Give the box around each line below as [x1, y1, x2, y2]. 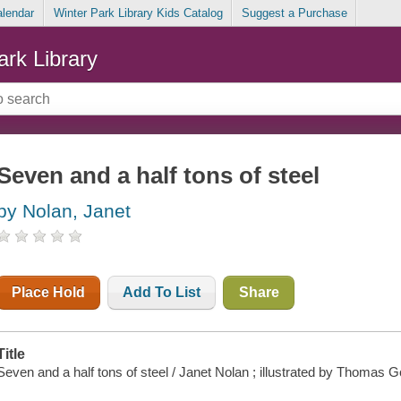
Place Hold [12, 285, 86, 301]
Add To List [123, 285, 201, 301]
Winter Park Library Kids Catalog [53, 6, 223, 21]
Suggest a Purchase [241, 6, 347, 21]
